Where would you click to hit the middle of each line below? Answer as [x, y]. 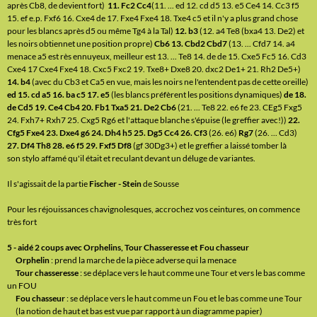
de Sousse [160, 184]
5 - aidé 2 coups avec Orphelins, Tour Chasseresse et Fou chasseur [128, 247]
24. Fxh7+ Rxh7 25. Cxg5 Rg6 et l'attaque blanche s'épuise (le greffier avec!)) [148, 120]
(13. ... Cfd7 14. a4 [261, 44]
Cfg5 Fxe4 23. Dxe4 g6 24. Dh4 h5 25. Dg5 [86, 133]
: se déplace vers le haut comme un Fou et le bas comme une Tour [184, 298]
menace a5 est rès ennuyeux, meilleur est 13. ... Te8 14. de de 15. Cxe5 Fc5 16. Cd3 [157, 56]
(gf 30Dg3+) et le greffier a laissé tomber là [209, 145]
